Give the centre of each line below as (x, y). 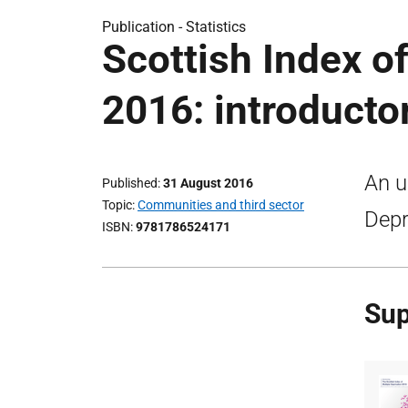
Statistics (216, 27)
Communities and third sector (221, 205)
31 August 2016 (208, 183)
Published (130, 183)
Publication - (144, 27)
